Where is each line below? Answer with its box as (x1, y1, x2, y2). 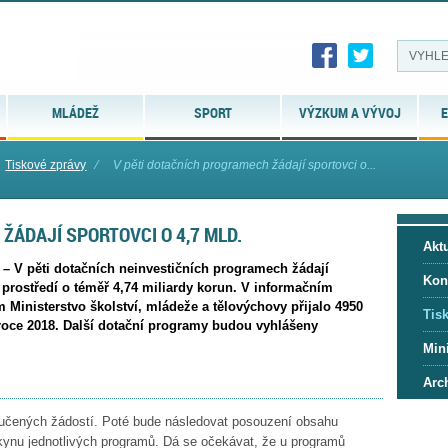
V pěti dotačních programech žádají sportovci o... (112, 158, 376, 172)
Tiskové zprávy (5, 158, 87, 172)
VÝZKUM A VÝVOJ (298, 103, 401, 122)
